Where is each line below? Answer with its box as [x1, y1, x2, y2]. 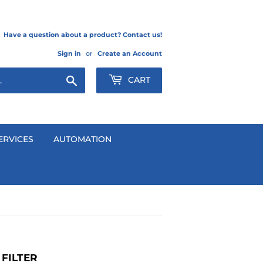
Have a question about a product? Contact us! [4, 31, 162, 39]
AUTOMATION [53, 134, 112, 144]
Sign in [58, 49, 81, 58]
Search [77, 73, 104, 83]
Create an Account [97, 49, 162, 58]
